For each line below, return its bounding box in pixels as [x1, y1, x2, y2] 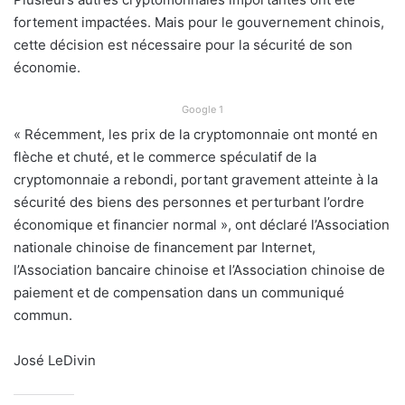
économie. [14, 58, 80, 76]
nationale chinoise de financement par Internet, [14, 238, 316, 256]
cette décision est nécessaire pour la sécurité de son [14, 35, 353, 53]
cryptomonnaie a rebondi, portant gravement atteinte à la [14, 170, 378, 188]
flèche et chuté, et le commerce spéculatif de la [14, 147, 316, 165]
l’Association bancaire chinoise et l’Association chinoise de [14, 260, 385, 278]
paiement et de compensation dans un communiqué [14, 283, 344, 301]
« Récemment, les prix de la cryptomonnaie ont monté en [14, 125, 378, 143]
